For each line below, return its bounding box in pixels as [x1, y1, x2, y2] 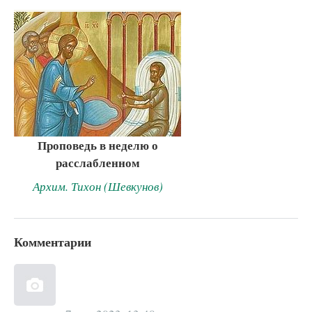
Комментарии [14, 232, 91, 251]
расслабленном [55, 154, 140, 172]
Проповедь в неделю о [37, 136, 158, 155]
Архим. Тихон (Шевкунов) [32, 178, 163, 195]
